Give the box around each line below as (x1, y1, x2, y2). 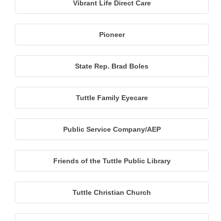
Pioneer (99, 30, 125, 38)
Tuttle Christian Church (73, 188, 151, 196)
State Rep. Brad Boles (75, 62, 148, 70)
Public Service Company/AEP (63, 125, 161, 133)
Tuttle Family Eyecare (75, 93, 148, 102)
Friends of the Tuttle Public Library (53, 156, 171, 165)
